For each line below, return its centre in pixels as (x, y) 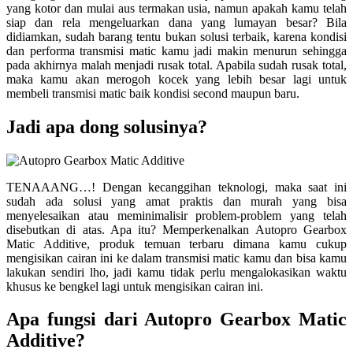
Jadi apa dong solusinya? (107, 126)
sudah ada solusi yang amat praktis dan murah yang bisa (176, 201)
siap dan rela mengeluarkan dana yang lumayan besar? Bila (176, 22)
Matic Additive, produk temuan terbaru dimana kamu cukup (176, 243)
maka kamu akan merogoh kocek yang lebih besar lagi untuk (176, 79)
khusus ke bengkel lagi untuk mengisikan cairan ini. (135, 286)
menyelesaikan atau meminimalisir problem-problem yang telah (176, 215)
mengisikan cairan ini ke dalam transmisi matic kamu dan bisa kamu (176, 258)
